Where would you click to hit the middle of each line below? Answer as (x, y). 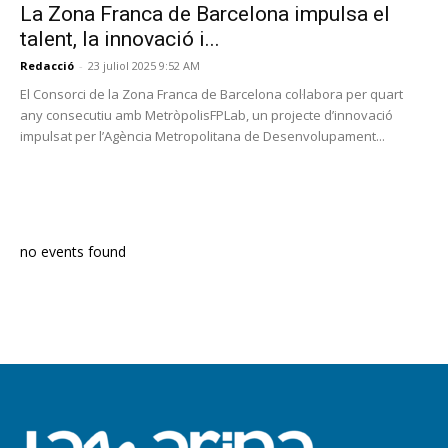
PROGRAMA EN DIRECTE (110, 195)
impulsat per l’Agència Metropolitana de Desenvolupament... (202, 136)
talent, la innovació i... (120, 39)
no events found (73, 252)
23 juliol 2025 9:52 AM (144, 66)
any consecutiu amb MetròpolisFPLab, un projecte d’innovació (206, 115)
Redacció (47, 66)
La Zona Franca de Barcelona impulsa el (205, 14)
